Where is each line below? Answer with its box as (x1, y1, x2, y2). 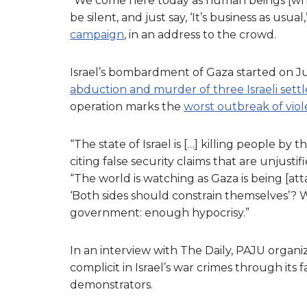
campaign (70, 27, 124, 41)
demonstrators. (70, 278, 153, 291)
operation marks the (70, 99, 184, 113)
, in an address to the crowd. (124, 27, 276, 41)
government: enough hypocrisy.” (70, 206, 249, 219)
